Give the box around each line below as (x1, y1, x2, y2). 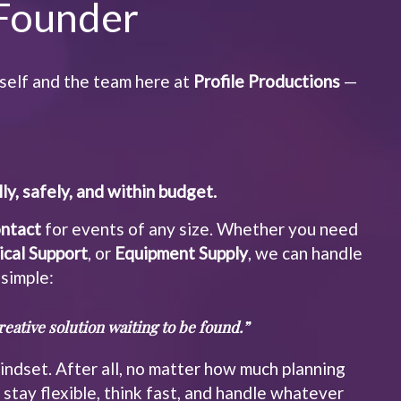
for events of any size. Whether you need (41, 218, 359, 239)
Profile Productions (193, 71, 341, 91)
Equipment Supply (115, 243, 249, 263)
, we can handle (248, 243, 363, 263)
